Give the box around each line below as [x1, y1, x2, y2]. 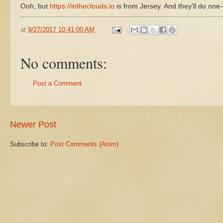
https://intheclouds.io [50, 2, 114, 10]
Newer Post [10, 119, 56, 129]
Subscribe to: [10, 140, 50, 148]
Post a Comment [33, 80, 82, 88]
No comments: [20, 53, 107, 73]
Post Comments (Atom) [50, 140, 118, 148]
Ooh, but [20, 2, 50, 10]
